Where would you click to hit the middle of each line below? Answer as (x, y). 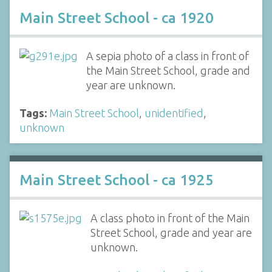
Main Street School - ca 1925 (117, 180)
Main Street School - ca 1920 (117, 18)
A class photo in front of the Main (170, 218)
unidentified (174, 113)
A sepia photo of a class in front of (167, 56)
